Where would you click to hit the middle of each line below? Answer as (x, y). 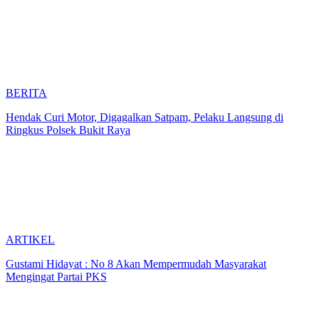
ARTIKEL (30, 239)
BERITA (26, 93)
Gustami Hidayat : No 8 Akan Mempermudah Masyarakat (136, 263)
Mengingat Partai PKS (56, 276)
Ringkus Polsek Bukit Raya (68, 130)
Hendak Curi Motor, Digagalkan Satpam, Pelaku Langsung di (145, 117)
